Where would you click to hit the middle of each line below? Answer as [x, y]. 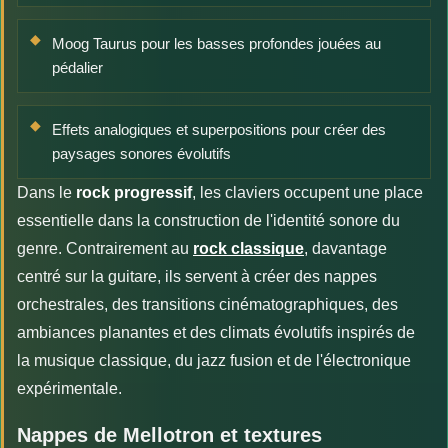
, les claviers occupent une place [307, 192]
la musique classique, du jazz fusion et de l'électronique [214, 360]
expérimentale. [69, 388]
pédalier [77, 67]
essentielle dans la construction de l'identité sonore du [208, 220]
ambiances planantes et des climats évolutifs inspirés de [216, 332]
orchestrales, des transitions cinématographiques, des [207, 304]
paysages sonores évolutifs [141, 153]
